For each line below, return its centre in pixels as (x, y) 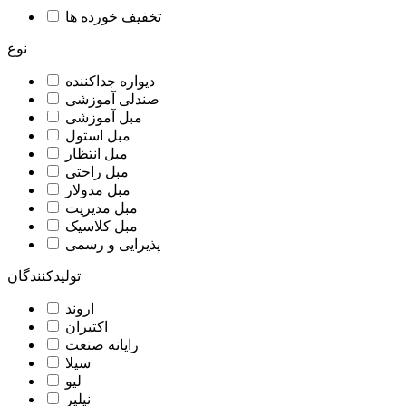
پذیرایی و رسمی (113, 244)
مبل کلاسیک (101, 226)
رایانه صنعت (102, 345)
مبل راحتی (97, 172)
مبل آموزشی (104, 117)
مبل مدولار (98, 190)
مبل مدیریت (101, 208)
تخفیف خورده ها (113, 17)
